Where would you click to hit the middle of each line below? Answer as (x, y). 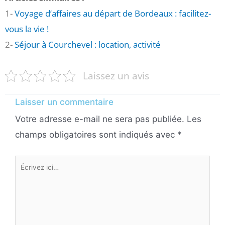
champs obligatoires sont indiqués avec (96, 135)
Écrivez (29, 162)
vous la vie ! (27, 29)
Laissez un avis (116, 76)
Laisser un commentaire (64, 102)
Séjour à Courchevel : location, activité (88, 44)
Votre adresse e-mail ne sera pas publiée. (100, 119)
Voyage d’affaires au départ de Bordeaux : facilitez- (113, 13)
